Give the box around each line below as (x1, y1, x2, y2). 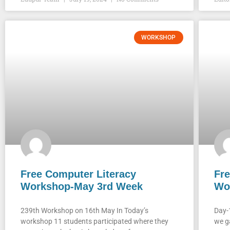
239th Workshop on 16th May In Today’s (21, 206, 148, 215)
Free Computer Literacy (21, 168, 136, 180)
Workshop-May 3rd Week (21, 180, 143, 192)
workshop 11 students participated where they (21, 217, 168, 225)
